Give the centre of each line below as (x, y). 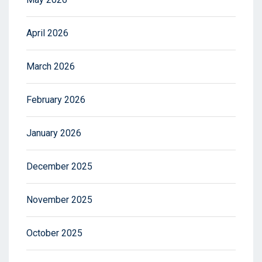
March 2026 (51, 66)
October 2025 (54, 233)
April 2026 (47, 33)
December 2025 (59, 166)
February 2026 (56, 100)
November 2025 (59, 200)
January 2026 (54, 133)
